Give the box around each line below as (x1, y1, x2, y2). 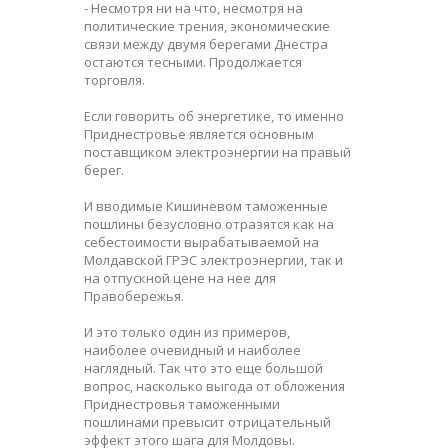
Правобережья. (84, 286, 184, 305)
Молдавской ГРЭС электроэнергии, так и (84, 250, 343, 269)
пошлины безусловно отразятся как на (84, 214, 334, 233)
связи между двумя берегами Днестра (84, 34, 328, 53)
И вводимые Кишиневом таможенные (84, 196, 328, 215)
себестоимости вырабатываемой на (84, 232, 319, 251)
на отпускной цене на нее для (84, 268, 276, 287)
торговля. (84, 70, 145, 89)
